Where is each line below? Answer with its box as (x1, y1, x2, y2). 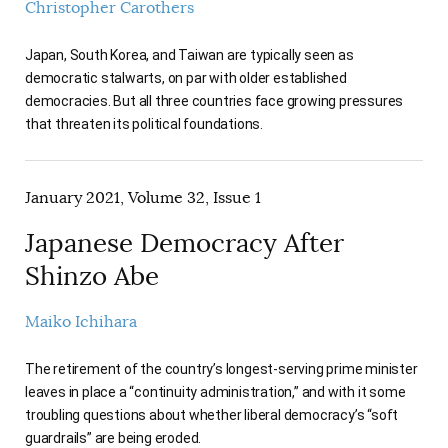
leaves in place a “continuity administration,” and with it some (25, 383, 406, 400)
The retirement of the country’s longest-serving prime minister (25, 360, 418, 377)
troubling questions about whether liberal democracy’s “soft (25, 406, 399, 423)
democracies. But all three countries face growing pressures (25, 93, 404, 110)
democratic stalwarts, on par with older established (25, 70, 347, 87)
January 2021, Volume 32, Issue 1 (25, 188, 261, 209)
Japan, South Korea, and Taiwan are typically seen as (25, 47, 354, 64)
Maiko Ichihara (25, 312, 137, 333)
